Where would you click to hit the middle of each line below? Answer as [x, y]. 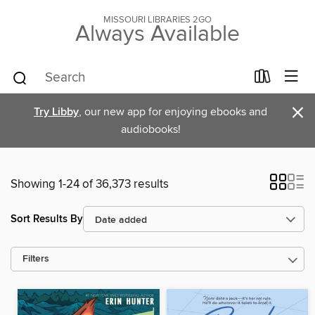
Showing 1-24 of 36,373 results [90, 184]
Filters [36, 259]
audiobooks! [150, 129]
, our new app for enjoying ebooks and [173, 112]
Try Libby [56, 112]
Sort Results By [47, 219]
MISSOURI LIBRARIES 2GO [157, 20]
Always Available [157, 34]
